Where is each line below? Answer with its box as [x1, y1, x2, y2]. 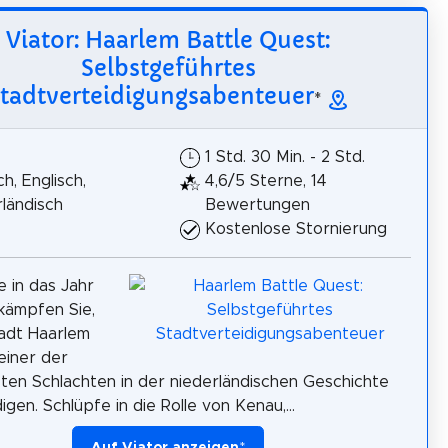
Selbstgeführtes [80, 54, 256, 83]
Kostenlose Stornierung [205, 221, 387, 238]
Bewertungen [205, 197, 310, 214]
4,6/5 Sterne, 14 [205, 173, 327, 190]
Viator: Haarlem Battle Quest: [6, 26, 330, 55]
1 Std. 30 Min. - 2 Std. [205, 149, 365, 166]
